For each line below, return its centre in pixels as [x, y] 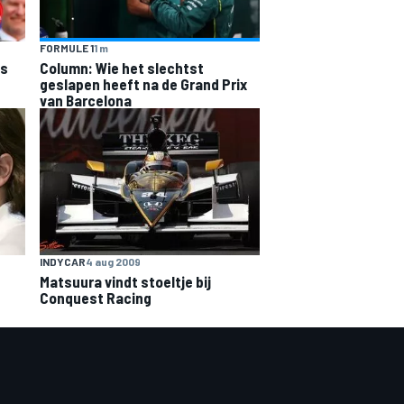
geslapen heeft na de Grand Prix [143, 84]
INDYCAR [63, 261]
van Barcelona [86, 101]
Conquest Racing [96, 297]
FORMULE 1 [67, 48]
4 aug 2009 [113, 261]
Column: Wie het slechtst [122, 68]
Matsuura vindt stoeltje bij [125, 281]
